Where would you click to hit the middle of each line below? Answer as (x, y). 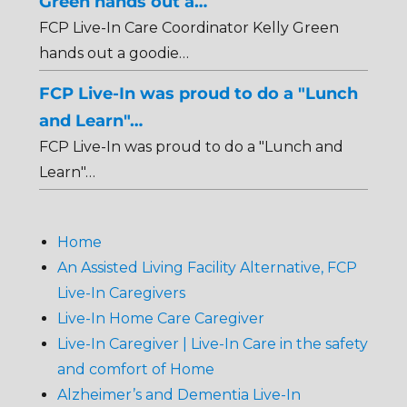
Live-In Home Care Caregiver (160, 318)
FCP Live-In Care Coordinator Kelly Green (189, 27)
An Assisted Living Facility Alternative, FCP (207, 267)
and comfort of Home (135, 369)
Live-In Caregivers (121, 293)
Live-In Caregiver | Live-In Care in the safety (212, 343)
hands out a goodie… (114, 53)
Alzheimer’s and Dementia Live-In (179, 394)
